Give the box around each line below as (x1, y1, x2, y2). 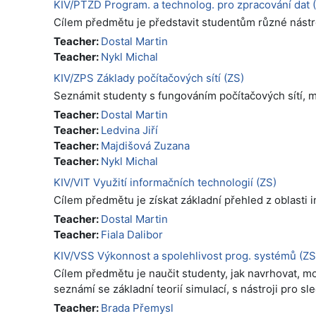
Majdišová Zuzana (101, 139, 190, 152)
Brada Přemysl (101, 301, 174, 315)
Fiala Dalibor (101, 228, 163, 241)
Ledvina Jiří (101, 123, 158, 137)
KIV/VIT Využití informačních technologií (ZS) (54, 176, 276, 189)
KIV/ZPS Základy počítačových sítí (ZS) (54, 71, 244, 85)
